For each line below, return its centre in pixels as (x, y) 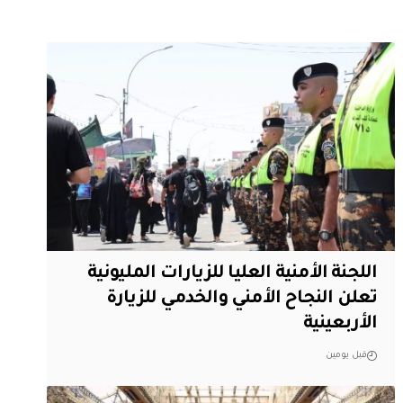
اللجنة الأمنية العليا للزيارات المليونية (232, 274)
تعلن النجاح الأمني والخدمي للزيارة (242, 299)
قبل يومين (347, 355)
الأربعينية (340, 324)
